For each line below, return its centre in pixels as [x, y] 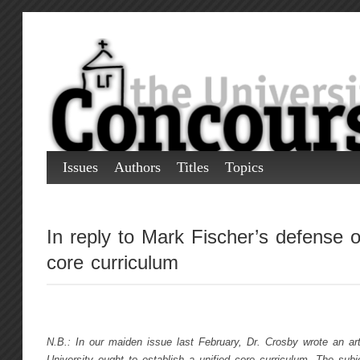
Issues [80, 167]
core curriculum [112, 262]
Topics [244, 167]
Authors [137, 167]
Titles [192, 167]
